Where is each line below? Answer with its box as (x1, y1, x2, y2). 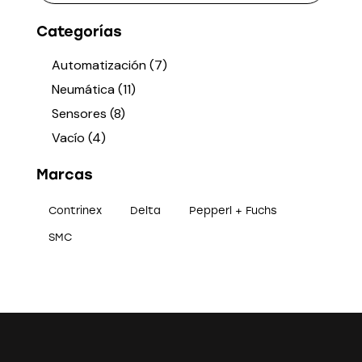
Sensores (52, 104, 107, 122)
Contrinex (48, 204, 102, 217)
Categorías (36, 22, 122, 40)
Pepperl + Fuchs (189, 204, 276, 217)
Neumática (52, 80, 116, 98)
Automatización (52, 56, 147, 74)
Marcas (36, 165, 93, 183)
